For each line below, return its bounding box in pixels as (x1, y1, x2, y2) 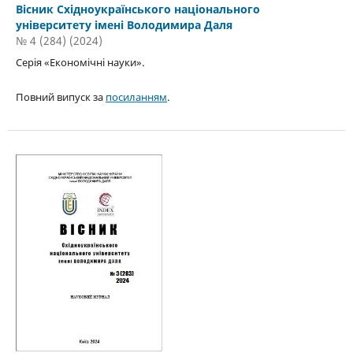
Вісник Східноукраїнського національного (15, 2, 260, 17)
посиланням (105, 90, 167, 105)
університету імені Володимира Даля (15, 17, 232, 33)
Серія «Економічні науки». (15, 55, 144, 70)
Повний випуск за (15, 90, 106, 105)
